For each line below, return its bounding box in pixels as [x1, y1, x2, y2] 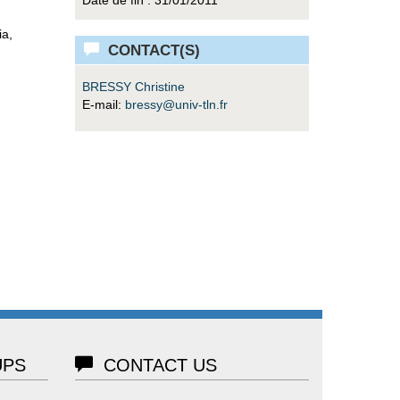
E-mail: [81, 96, 125, 112]
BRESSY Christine [81, 79, 185, 94]
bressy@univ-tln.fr [124, 96, 228, 112]
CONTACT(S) [98, 41, 200, 59]
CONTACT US [92, 355, 217, 376]
